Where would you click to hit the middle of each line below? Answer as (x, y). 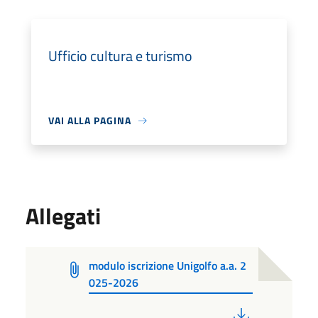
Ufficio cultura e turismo (120, 56)
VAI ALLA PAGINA (90, 120)
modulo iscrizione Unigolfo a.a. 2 (168, 266)
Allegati (63, 216)
